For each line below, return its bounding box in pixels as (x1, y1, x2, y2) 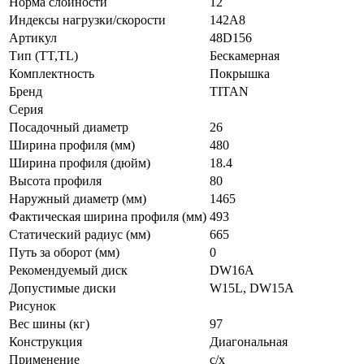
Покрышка (210, 66, 270, 80)
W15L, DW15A (210, 280, 294, 295)
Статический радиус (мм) (9, 227, 150, 241)
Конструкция (9, 334, 82, 349)
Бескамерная (210, 48, 279, 63)
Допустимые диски (9, 280, 116, 295)
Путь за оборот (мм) (9, 245, 119, 259)
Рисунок (9, 298, 56, 313)
